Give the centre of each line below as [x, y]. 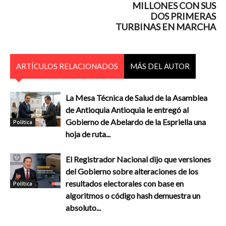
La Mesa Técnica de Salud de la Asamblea [136, 97]
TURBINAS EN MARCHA [166, 26]
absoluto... [83, 207]
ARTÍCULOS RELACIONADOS [67, 66]
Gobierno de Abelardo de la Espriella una [136, 122]
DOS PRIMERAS [183, 16]
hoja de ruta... [88, 134]
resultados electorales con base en [125, 183]
